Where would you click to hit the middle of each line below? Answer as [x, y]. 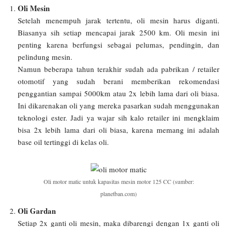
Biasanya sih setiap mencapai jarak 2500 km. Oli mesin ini [119, 32]
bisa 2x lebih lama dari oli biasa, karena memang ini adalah [119, 130]
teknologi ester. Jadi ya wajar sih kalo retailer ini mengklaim [119, 118]
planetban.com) [119, 194]
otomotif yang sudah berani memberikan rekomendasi [119, 81]
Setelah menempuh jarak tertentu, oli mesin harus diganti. [119, 20]
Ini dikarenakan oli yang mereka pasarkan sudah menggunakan [119, 105]
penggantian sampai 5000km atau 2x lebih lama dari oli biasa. [119, 93]
